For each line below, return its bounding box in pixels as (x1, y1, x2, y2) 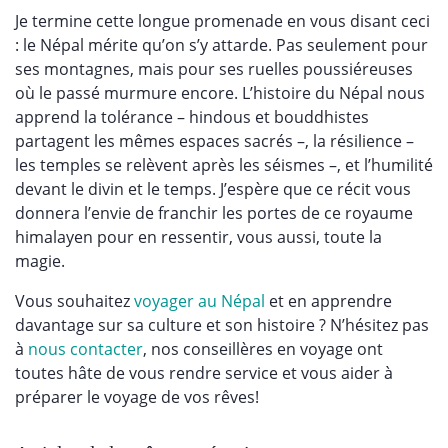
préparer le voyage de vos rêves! (15, 386, 259, 409)
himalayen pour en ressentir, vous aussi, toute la (15, 226, 382, 249)
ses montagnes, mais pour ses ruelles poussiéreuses (15, 58, 413, 81)
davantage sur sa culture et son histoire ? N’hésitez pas (15, 314, 429, 337)
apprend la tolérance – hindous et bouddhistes (15, 106, 369, 129)
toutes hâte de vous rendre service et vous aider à (15, 362, 393, 385)
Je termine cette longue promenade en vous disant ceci (15, 10, 430, 33)
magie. (15, 250, 65, 273)
